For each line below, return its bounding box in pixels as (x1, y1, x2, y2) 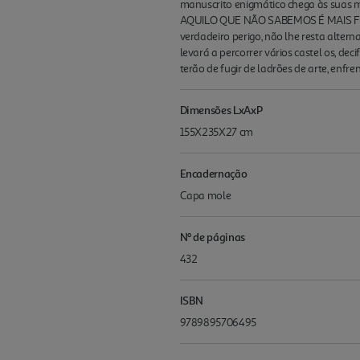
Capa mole (179, 188, 231, 202)
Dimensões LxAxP (179, 102, 263, 117)
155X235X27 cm (179, 125, 253, 139)
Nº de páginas (179, 229, 245, 243)
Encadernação (179, 166, 247, 180)
